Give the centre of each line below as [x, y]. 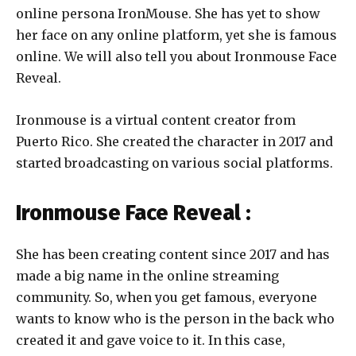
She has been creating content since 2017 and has [173, 255]
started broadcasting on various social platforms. [174, 163]
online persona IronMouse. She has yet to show [168, 14]
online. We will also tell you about [125, 57]
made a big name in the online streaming [147, 276]
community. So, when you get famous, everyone [166, 298]
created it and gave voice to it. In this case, [151, 341]
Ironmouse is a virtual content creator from [156, 120]
